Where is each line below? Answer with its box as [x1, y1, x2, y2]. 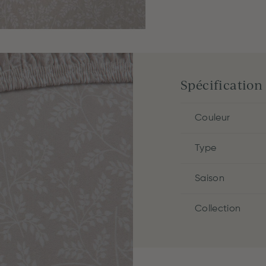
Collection [195, 204, 241, 214]
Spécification [180, 76, 263, 93]
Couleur [195, 113, 230, 123]
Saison [195, 173, 224, 183]
